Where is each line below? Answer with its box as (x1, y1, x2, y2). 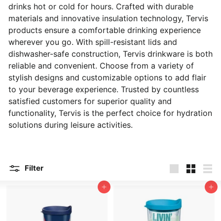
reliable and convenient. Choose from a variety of (8, 60, 194, 71)
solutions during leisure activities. (8, 119, 133, 130)
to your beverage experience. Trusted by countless (8, 84, 199, 94)
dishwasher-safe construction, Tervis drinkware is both (8, 48, 213, 59)
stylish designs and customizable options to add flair (8, 72, 206, 82)
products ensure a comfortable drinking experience (8, 25, 201, 35)
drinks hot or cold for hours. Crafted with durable (8, 1, 193, 11)
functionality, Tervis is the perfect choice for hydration (8, 108, 212, 118)
